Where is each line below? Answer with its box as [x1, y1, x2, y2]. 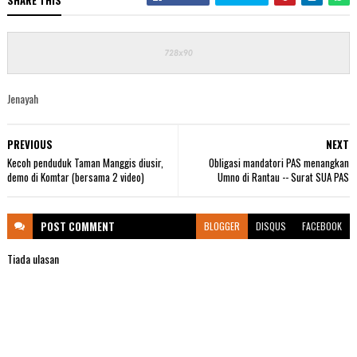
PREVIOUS [6, 136, 53, 153]
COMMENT [68, 218, 115, 235]
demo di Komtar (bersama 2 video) [6, 169, 144, 186]
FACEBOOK [302, 219, 343, 233]
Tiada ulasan [6, 250, 59, 268]
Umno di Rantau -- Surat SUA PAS [218, 169, 350, 186]
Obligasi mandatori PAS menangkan [209, 155, 350, 171]
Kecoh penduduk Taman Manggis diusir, [6, 155, 163, 171]
